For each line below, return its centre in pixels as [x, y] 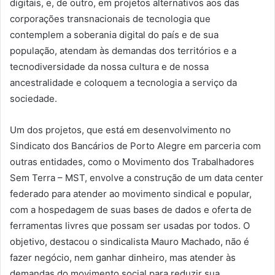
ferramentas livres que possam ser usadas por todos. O [130, 226]
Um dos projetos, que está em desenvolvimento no [120, 130]
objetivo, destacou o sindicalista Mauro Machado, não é [130, 242]
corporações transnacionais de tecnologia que [110, 19]
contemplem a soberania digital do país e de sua [114, 35]
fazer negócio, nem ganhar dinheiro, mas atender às [123, 258]
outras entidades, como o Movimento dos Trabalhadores [132, 162]
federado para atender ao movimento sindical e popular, [131, 194]
